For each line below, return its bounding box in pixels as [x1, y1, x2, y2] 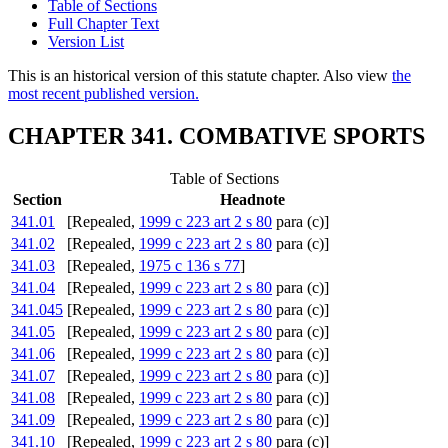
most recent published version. [8, 85, 199, 103]
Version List [48, 33, 124, 51]
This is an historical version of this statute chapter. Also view [8, 67, 392, 85]
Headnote [219, 191, 285, 209]
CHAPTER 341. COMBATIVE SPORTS [8, 123, 425, 150]
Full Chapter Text [48, 15, 159, 33]
